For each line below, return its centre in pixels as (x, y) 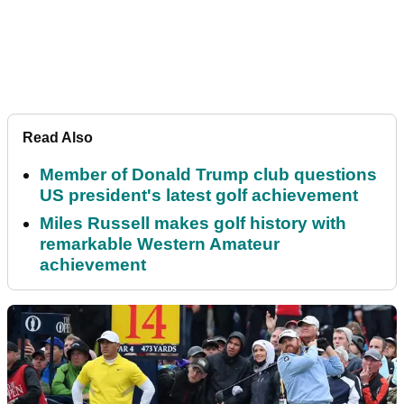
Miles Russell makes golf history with (193, 224)
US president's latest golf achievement (199, 196)
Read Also (58, 138)
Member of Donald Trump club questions (208, 175)
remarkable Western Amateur (160, 244)
